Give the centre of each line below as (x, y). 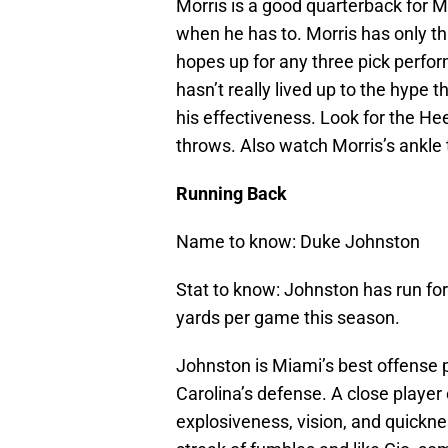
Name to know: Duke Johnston (298, 242)
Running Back (231, 194)
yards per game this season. (288, 318)
